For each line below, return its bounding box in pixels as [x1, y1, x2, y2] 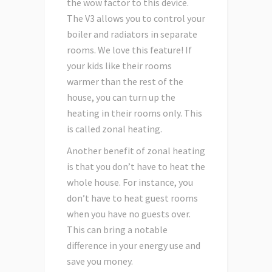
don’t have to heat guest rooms [67, 192, 198, 205]
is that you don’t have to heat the [67, 160, 205, 173]
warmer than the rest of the [67, 75, 183, 88]
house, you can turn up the [67, 91, 175, 104]
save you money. [67, 255, 133, 268]
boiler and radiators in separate [67, 28, 197, 41]
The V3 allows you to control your [67, 12, 205, 25]
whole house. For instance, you [67, 176, 193, 189]
